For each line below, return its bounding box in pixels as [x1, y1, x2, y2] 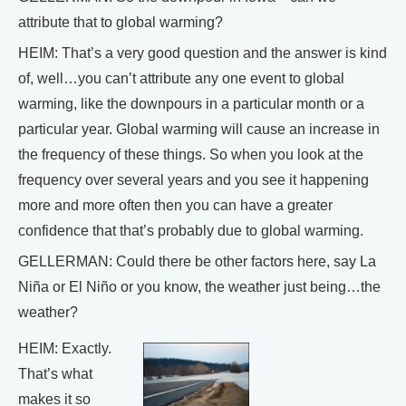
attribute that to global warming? [18, 14, 223, 31]
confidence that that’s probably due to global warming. [18, 223, 363, 239]
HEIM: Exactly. [18, 341, 111, 357]
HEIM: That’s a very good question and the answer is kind [18, 45, 387, 62]
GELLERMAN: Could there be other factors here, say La [18, 254, 376, 270]
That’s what [18, 366, 92, 382]
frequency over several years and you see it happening [18, 172, 369, 188]
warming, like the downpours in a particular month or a [18, 96, 364, 112]
